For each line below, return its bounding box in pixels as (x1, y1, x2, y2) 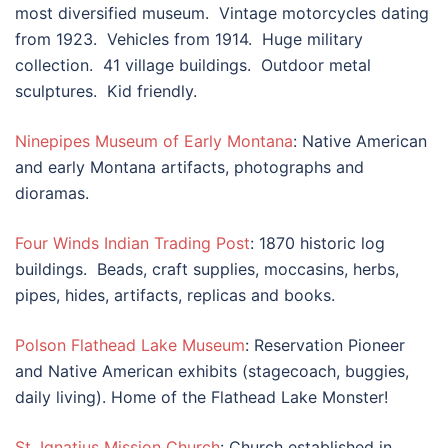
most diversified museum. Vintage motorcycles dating (15, 3, 429, 24)
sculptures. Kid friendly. (15, 81, 197, 102)
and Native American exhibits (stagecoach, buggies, (15, 361, 409, 382)
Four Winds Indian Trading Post (15, 233, 250, 254)
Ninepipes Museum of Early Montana (15, 131, 293, 152)
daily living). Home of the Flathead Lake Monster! (15, 387, 388, 408)
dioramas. (15, 183, 89, 204)
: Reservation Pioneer (245, 335, 405, 356)
